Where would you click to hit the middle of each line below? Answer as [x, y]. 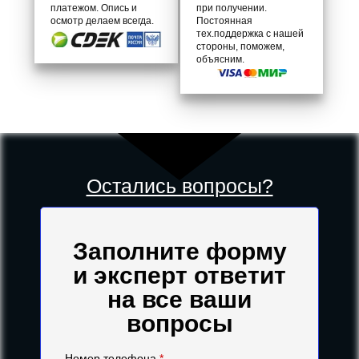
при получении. [231, 8]
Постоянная [224, 21]
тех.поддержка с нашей [250, 34]
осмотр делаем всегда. [103, 21]
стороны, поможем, [240, 47]
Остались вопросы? [179, 186]
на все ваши [179, 300]
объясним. [220, 60]
